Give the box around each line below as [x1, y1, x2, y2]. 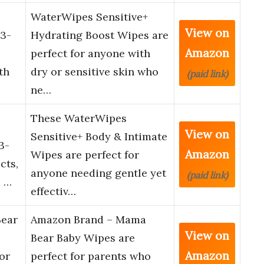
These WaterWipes [31, 111, 127, 126]
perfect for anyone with [31, 47, 150, 61]
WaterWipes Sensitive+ [31, 10, 148, 24]
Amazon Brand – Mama [31, 213, 146, 227]
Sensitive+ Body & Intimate [31, 130, 167, 144]
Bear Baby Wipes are [31, 231, 135, 245]
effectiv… [31, 184, 76, 199]
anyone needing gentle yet [31, 166, 166, 180]
